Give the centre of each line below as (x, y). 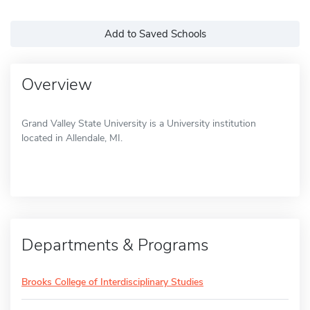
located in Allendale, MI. (72, 138)
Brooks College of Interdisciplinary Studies (112, 282)
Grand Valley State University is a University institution (139, 123)
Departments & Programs (115, 245)
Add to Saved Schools (155, 34)
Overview (57, 84)
